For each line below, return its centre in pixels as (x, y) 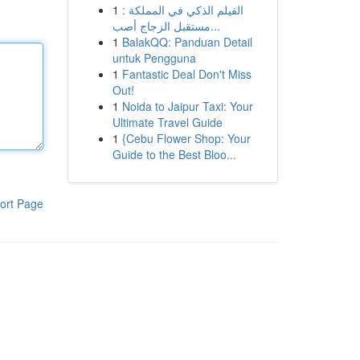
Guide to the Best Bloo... (174, 154)
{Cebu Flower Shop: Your (186, 138)
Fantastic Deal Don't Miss (186, 74)
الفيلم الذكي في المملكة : (182, 10)
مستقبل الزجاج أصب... (215, 26)
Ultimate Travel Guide (167, 122)
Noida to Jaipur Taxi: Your (187, 106)
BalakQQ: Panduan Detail (187, 42)
